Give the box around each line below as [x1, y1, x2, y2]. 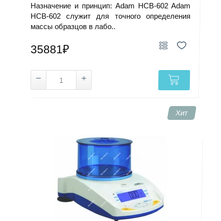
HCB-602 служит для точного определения [31, 12, 190, 20]
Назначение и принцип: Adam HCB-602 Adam [31, 1, 190, 10]
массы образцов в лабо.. [31, 22, 116, 31]
